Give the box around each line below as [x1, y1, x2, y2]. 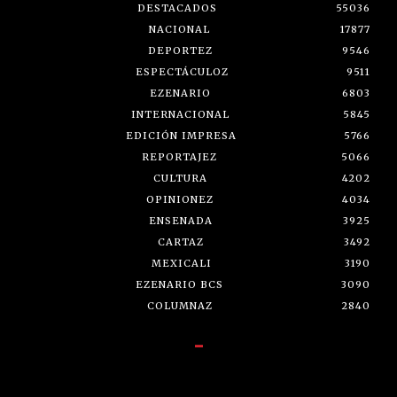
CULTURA [152, 172, 207, 185]
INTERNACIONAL [131, 108, 230, 121]
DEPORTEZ [147, 44, 213, 58]
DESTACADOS [136, 2, 217, 15]
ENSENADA [148, 214, 213, 228]
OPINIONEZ [146, 193, 214, 206]
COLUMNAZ [146, 300, 213, 313]
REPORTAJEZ [142, 151, 217, 164]
